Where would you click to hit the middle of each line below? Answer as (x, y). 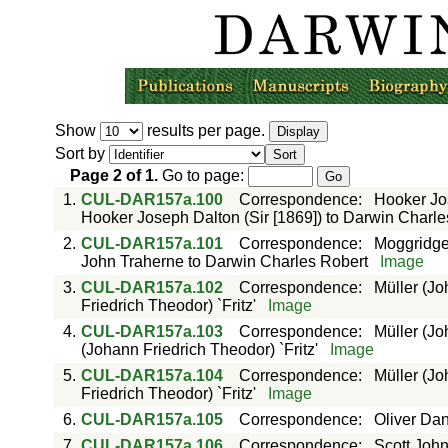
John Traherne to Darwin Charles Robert (224, 261)
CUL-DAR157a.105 (151, 419)
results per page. (205, 130)
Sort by (81, 153)
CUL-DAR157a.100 (151, 199)
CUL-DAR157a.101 (151, 243)
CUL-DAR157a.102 (151, 287)
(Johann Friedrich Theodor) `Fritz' (199, 349)
